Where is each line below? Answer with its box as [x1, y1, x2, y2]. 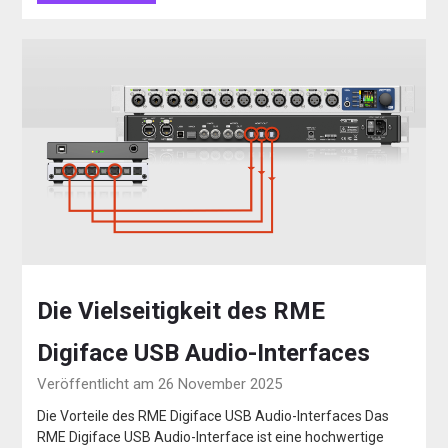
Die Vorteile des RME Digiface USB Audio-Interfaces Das [37, 408, 390, 425]
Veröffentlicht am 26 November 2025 [37, 375, 283, 394]
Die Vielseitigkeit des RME [37, 297, 326, 326]
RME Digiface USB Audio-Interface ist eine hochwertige [37, 429, 385, 446]
